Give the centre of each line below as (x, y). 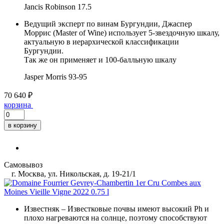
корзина (17, 104)
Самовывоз (23, 164)
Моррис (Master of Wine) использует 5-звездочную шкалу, (122, 32)
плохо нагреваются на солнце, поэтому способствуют (115, 217)
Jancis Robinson (50, 6)
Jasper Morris (45, 76)
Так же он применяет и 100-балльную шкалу (100, 59)
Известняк (42, 208)
